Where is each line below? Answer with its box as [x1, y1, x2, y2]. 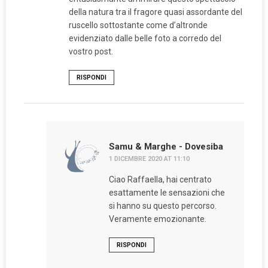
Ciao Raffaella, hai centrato [108, 175, 212, 185]
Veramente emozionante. [108, 214, 206, 224]
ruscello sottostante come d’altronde [69, 20, 208, 31]
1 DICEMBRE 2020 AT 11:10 [108, 155, 190, 163]
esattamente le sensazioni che [108, 188, 225, 198]
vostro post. [69, 47, 113, 57]
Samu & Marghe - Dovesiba [108, 141, 223, 153]
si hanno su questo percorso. [108, 201, 217, 211]
